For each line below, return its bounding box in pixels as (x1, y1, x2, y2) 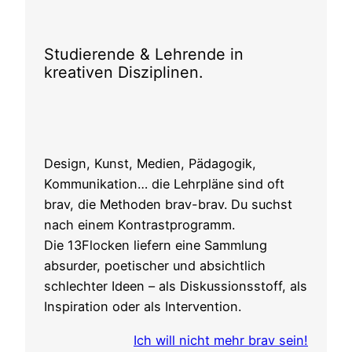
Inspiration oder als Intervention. (44, 299, 241, 315)
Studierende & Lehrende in (44, 45, 244, 64)
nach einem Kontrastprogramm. (44, 217, 235, 233)
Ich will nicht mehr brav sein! (134, 332, 308, 348)
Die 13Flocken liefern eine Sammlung (44, 237, 267, 254)
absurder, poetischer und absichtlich (44, 258, 266, 274)
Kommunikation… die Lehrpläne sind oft (44, 176, 284, 192)
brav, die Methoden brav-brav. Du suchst (44, 196, 292, 213)
